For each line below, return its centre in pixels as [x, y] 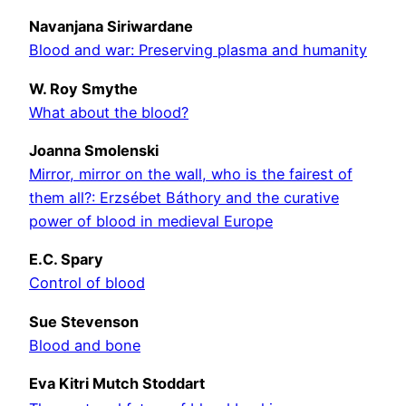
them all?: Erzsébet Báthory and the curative [184, 197]
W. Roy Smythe [83, 88]
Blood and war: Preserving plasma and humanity [198, 50]
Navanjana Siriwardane [111, 27]
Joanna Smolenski [94, 150]
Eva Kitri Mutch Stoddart [117, 383]
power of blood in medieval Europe [151, 221]
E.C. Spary [66, 260]
